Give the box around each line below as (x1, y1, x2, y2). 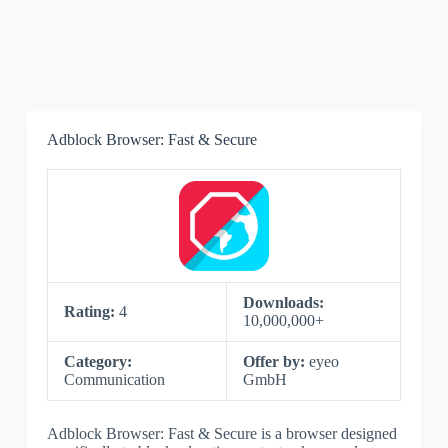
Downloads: (242, 294, 324, 311)
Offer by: (242, 353, 309, 370)
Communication (63, 371, 165, 388)
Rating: (63, 303, 119, 320)
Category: (63, 353, 132, 370)
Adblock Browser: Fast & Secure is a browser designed (46, 425, 397, 442)
